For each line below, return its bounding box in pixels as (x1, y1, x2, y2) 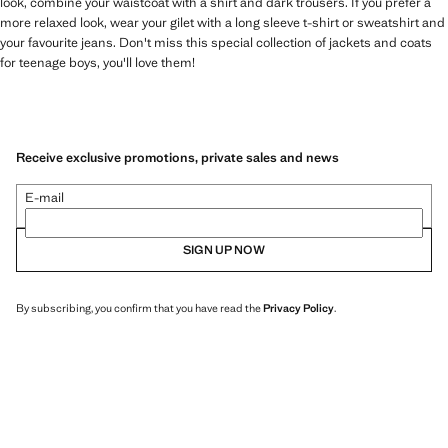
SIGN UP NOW (183, 241, 265, 258)
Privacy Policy (263, 300, 334, 315)
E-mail (25, 188, 64, 206)
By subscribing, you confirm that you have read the (16, 300, 263, 315)
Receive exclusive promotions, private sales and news (16, 148, 339, 166)
